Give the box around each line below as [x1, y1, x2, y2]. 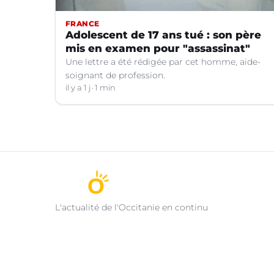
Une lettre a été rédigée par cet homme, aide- [65, 56, 261, 67]
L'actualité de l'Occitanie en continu [55, 201, 208, 213]
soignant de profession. [65, 69, 165, 81]
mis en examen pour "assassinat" [65, 42, 250, 54]
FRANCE [65, 18, 100, 28]
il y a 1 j [65, 83, 91, 92]
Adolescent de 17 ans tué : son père [65, 28, 261, 41]
